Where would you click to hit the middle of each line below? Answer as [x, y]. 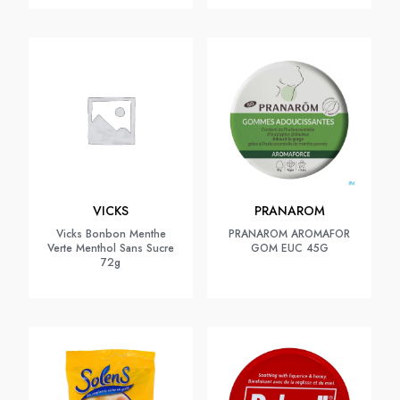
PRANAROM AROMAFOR [289, 234]
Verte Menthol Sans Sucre [111, 248]
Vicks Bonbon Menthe [111, 234]
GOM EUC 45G [289, 248]
